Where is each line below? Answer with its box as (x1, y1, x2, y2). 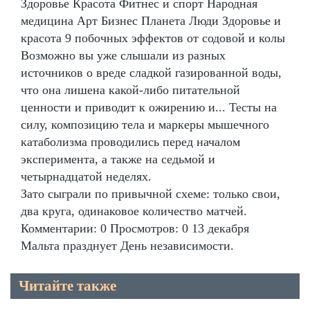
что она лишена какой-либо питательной (21, 83, 240, 98)
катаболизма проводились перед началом (21, 135, 240, 149)
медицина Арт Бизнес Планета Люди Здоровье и (21, 14, 281, 28)
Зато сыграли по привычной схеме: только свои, (21, 187, 280, 201)
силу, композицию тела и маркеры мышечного (21, 118, 269, 132)
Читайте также (19, 277, 116, 295)
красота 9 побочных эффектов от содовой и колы (21, 31, 285, 46)
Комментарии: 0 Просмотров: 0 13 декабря (21, 221, 249, 236)
